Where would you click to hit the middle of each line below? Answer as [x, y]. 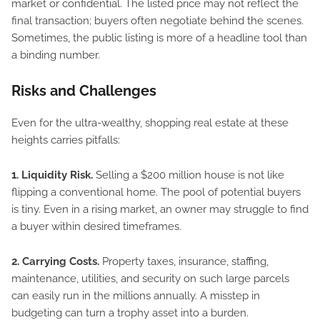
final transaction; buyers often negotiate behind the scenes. [157, 21]
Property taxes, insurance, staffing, [184, 261]
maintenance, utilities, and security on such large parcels [150, 279]
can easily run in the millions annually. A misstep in [136, 296]
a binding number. [56, 55]
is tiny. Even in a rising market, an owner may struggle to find [160, 209]
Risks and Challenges [84, 91]
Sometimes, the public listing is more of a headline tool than [159, 38]
